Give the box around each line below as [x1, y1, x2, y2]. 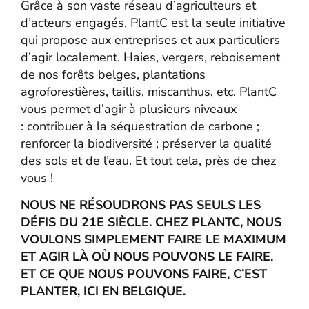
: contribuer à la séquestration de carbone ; [21, 117, 259, 134]
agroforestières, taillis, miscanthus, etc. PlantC [21, 83, 277, 100]
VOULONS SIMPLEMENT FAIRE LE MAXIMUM [21, 231, 286, 248]
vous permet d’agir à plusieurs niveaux [21, 100, 237, 117]
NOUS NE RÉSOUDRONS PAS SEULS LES [21, 197, 261, 214]
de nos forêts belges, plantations [21, 66, 206, 83]
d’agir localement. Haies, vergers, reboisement [21, 48, 280, 66]
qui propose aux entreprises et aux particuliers [21, 31, 280, 48]
